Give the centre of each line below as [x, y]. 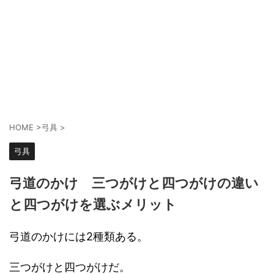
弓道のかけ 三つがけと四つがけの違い [134, 183]
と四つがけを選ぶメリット [93, 205]
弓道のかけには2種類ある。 [79, 237]
